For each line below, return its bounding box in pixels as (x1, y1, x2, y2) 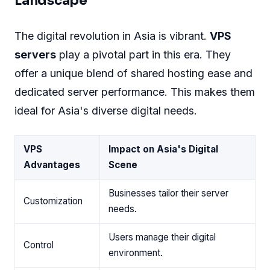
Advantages (24, 159, 80, 171)
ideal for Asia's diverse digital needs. (14, 104, 197, 117)
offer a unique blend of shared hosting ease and (14, 66, 253, 80)
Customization (24, 195, 83, 207)
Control (24, 239, 54, 251)
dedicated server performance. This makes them (14, 85, 255, 98)
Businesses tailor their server (108, 187, 228, 199)
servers (14, 48, 56, 61)
